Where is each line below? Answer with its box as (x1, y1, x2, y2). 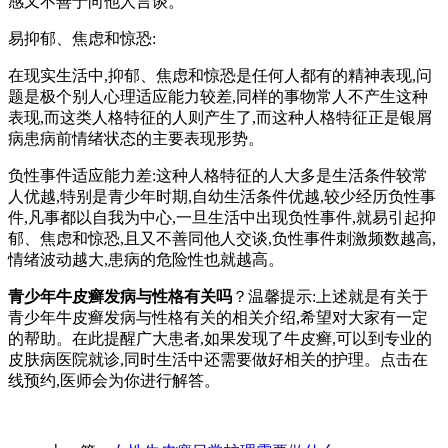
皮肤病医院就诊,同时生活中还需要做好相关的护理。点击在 (8, 350, 428, 368)
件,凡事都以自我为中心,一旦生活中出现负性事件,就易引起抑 (8, 208, 436, 226)
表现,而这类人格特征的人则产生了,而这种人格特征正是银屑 (8, 108, 432, 126)
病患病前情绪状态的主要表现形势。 (8, 129, 264, 147)
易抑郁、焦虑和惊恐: (8, 29, 156, 47)
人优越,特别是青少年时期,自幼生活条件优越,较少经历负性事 (8, 187, 436, 205)
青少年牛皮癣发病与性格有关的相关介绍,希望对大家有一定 (8, 308, 428, 326)
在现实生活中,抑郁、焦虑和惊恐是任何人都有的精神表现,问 (8, 66, 432, 84)
